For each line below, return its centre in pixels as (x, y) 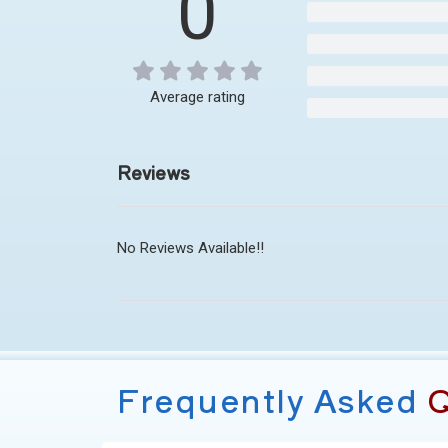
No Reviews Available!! (190, 248)
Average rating (197, 97)
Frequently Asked (267, 398)
